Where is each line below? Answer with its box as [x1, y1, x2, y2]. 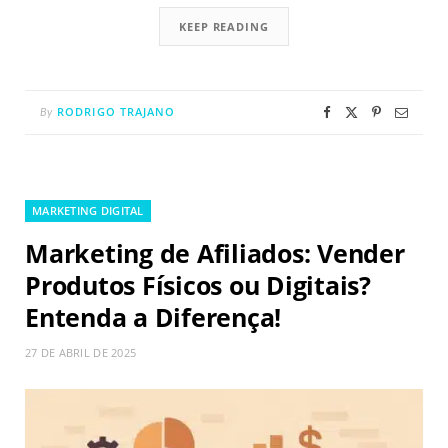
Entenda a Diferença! [25, 300, 282, 335]
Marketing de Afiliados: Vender [25, 236, 405, 271]
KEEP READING [179, 19, 269, 35]
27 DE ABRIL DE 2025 [25, 345, 137, 361]
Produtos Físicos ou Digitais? [25, 268, 371, 303]
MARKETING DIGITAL [32, 203, 144, 219]
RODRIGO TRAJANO [57, 104, 176, 120]
